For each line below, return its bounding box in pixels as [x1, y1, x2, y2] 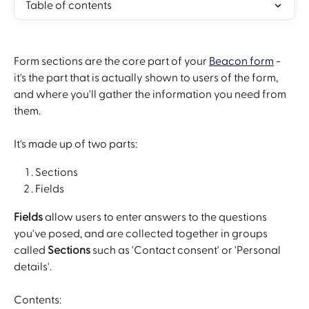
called [14, 244, 48, 256]
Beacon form [209, 56, 274, 67]
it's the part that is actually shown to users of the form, [14, 72, 280, 83]
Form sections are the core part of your [14, 56, 209, 67]
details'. [14, 261, 52, 272]
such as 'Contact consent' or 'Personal [90, 244, 283, 256]
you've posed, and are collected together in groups [14, 228, 270, 239]
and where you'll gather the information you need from [14, 89, 288, 100]
